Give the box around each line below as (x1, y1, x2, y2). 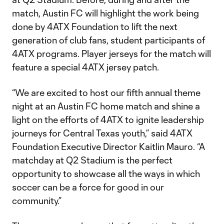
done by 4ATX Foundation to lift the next (12, 21, 177, 32)
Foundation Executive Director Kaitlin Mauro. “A (12, 141, 205, 152)
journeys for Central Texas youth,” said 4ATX (12, 127, 192, 138)
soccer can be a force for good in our (12, 181, 164, 192)
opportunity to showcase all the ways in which (12, 168, 200, 179)
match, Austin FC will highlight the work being (12, 7, 199, 18)
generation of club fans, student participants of (12, 34, 205, 45)
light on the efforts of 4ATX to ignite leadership (12, 114, 204, 125)
